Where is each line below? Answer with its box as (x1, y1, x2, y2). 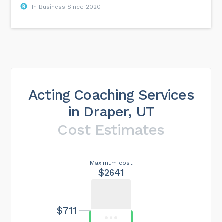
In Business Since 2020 (32, 3, 101, 10)
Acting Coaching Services (28, 86, 194, 103)
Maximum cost (90, 159, 132, 166)
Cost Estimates (57, 120, 165, 138)
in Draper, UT (68, 103, 154, 120)
